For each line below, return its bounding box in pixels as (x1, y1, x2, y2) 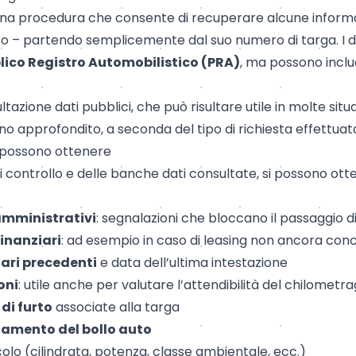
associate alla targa (52, 297, 180, 316)
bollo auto (82, 319, 152, 339)
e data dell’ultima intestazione (97, 253, 288, 272)
